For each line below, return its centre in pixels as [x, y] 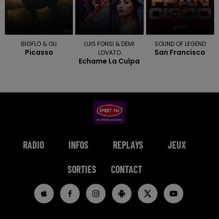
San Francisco [180, 52]
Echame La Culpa [109, 61]
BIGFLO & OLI [39, 44]
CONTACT [126, 169]
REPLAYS [128, 144]
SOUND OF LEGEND [180, 44]
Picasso [39, 52]
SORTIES [82, 169]
